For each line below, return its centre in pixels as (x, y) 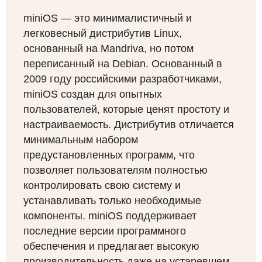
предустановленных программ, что (109, 155)
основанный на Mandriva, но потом (108, 49)
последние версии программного (105, 231)
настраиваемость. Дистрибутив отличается (129, 125)
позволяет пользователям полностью (116, 170)
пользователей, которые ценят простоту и (126, 110)
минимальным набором (81, 140)
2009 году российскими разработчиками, (123, 79)
